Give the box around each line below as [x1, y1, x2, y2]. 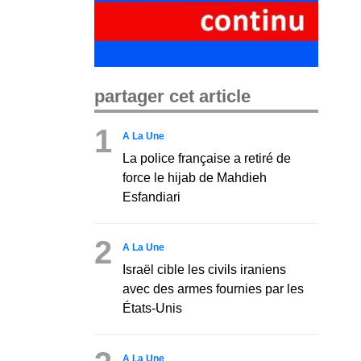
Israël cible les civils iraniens [122, 262, 286, 276]
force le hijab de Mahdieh [122, 170, 267, 185]
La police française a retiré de [122, 151, 291, 165]
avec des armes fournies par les [122, 281, 304, 296]
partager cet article [94, 85, 251, 106]
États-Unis [122, 301, 182, 315]
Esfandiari [122, 189, 180, 204]
